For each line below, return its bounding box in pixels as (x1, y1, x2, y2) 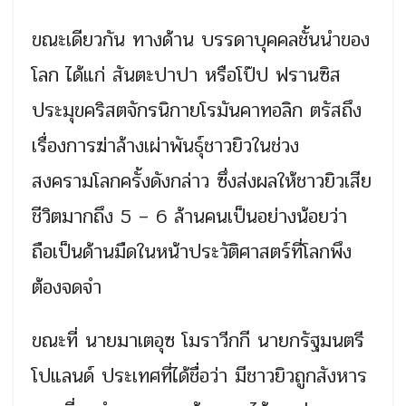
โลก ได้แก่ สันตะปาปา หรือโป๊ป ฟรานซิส (32, 60, 341, 92)
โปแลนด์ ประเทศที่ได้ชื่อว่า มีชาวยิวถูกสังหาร (32, 361, 367, 392)
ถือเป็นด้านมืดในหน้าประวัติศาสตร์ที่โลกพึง (32, 237, 352, 268)
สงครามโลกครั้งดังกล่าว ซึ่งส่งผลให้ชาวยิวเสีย (32, 166, 372, 198)
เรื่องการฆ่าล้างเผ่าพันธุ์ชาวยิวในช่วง (32, 130, 299, 162)
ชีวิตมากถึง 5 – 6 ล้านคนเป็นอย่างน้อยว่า (32, 201, 347, 233)
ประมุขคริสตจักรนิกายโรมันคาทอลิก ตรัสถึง (32, 95, 362, 127)
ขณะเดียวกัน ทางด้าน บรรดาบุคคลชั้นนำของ (32, 24, 370, 56)
